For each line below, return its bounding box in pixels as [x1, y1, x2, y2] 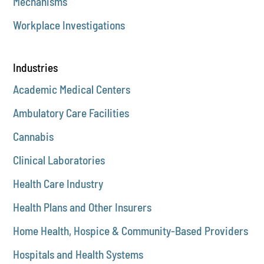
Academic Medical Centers [13, 82, 131, 96]
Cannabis [13, 129, 54, 143]
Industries [13, 60, 58, 74]
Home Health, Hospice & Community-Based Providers [13, 223, 249, 237]
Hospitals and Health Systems [13, 247, 144, 261]
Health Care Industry [13, 176, 104, 190]
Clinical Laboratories [13, 153, 105, 167]
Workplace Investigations [13, 18, 126, 32]
